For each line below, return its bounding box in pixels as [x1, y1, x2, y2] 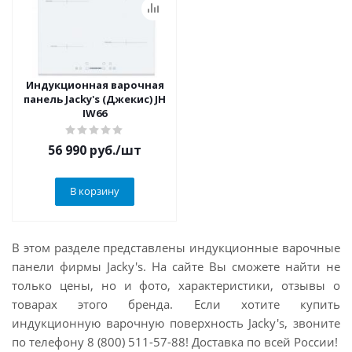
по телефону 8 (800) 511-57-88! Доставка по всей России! [12, 334, 338, 350]
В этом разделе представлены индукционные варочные [12, 240, 340, 255]
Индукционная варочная [25, 78, 164, 92]
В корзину [70, 184, 119, 198]
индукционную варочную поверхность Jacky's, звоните [12, 315, 340, 331]
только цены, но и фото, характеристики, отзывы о [12, 277, 340, 293]
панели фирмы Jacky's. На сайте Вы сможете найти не [12, 258, 340, 274]
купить [300, 296, 341, 312]
